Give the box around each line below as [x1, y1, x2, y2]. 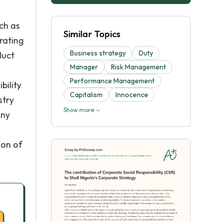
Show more [63, 106, 96, 113]
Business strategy [70, 49, 126, 57]
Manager [70, 62, 98, 71]
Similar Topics [63, 28, 120, 40]
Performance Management [70, 76, 155, 85]
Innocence [115, 90, 148, 99]
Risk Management [111, 62, 166, 71]
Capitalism [70, 90, 103, 99]
